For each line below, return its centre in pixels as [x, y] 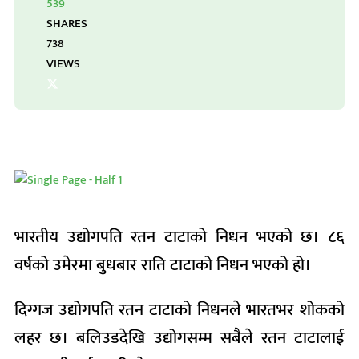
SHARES [67, 24]
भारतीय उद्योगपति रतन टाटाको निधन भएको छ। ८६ [179, 237]
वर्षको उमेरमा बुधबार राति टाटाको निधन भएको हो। [163, 265]
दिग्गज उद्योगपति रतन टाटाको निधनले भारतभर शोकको [179, 310]
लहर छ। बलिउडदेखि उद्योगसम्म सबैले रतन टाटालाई [179, 338]
